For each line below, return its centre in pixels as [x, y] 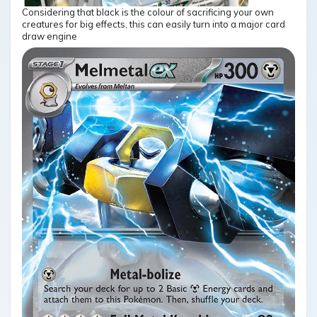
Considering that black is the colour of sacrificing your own [148, 12]
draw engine [50, 36]
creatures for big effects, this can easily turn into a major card [154, 24]
